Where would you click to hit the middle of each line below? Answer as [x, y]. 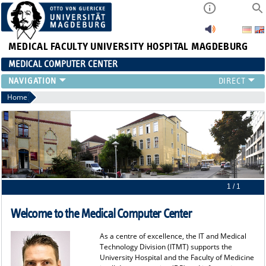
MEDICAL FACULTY [48, 47]
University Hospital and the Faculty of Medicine [177, 257]
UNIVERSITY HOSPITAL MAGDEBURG [169, 47]
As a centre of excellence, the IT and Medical [173, 236]
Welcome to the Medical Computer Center [101, 214]
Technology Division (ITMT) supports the [166, 246]
